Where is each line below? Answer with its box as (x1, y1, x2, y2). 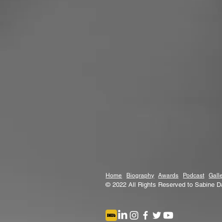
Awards (158, 172, 179, 179)
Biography (126, 172, 155, 179)
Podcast (183, 172, 205, 179)
